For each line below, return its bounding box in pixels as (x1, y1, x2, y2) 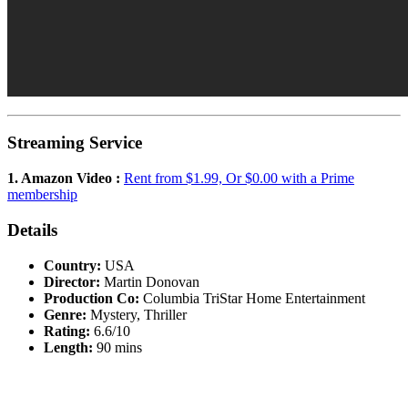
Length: (44, 339, 97, 355)
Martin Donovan (104, 273, 199, 290)
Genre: (44, 306, 90, 322)
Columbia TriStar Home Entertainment (143, 290, 365, 306)
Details (7, 219, 57, 240)
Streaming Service (7, 133, 142, 153)
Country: (44, 257, 105, 273)
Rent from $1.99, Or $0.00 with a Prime (124, 170, 354, 187)
